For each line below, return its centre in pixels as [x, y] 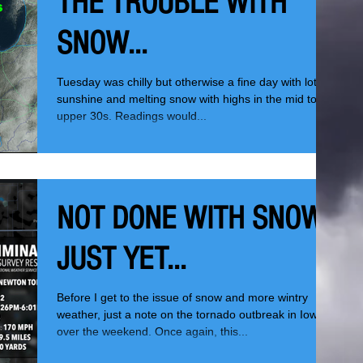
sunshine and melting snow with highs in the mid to [187, 99]
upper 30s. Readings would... [132, 116]
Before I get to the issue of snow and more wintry [182, 297]
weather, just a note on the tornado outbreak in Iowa [190, 314]
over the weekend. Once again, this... [152, 331]
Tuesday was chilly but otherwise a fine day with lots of [196, 82]
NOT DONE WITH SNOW [190, 218]
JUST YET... [122, 259]
